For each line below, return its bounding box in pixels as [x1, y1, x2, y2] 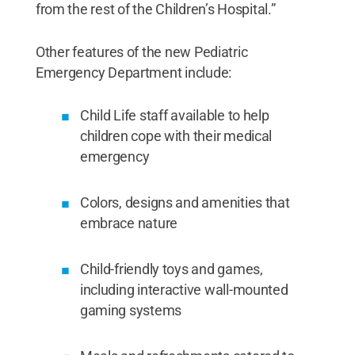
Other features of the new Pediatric [35, 43, 248, 60]
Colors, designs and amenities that [79, 193, 290, 211]
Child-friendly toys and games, [79, 260, 263, 277]
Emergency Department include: [35, 63, 231, 81]
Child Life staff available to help [79, 106, 269, 124]
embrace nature [79, 214, 178, 231]
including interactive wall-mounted [79, 281, 288, 298]
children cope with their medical [79, 127, 273, 144]
